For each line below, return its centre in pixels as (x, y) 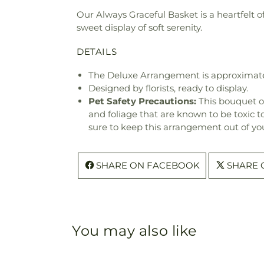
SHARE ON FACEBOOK (148, 165)
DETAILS (97, 51)
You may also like (135, 230)
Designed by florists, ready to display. (168, 88)
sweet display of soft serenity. (139, 27)
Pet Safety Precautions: (142, 101)
